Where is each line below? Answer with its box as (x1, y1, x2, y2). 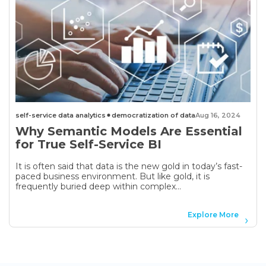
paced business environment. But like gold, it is (15, 170, 210, 182)
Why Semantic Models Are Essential (15, 123, 242, 138)
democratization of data (112, 110, 195, 119)
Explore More (188, 210, 239, 219)
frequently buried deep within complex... (15, 180, 181, 192)
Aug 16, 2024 (195, 110, 240, 119)
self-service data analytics (15, 110, 106, 119)
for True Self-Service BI (15, 137, 161, 151)
